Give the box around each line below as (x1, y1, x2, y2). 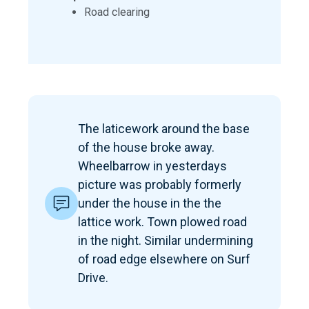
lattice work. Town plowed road (78, 215, 247, 230)
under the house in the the (78, 196, 221, 211)
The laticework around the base (78, 121, 250, 137)
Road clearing (84, 6, 150, 19)
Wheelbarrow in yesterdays (78, 159, 227, 174)
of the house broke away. (78, 140, 215, 155)
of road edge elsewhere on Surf (78, 252, 250, 267)
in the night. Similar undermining (78, 233, 253, 248)
